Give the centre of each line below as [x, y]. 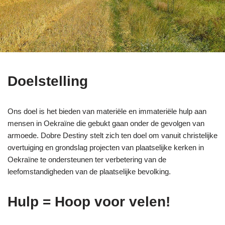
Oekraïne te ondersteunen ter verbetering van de [87, 159]
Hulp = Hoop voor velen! [89, 201]
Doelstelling [48, 81]
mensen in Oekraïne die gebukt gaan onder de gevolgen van [106, 123]
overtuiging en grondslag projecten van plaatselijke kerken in [106, 147]
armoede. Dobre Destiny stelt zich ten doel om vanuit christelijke [113, 135]
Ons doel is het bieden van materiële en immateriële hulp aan [107, 111]
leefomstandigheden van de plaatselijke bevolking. [89, 171]
